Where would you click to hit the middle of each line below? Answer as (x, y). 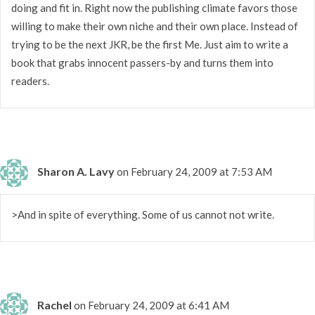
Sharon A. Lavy (76, 171)
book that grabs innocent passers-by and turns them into (142, 62)
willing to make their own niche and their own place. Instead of (155, 26)
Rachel (54, 304)
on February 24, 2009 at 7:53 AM (194, 171)
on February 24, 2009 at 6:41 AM (152, 305)
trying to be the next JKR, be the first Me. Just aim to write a (150, 44)
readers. (30, 81)
